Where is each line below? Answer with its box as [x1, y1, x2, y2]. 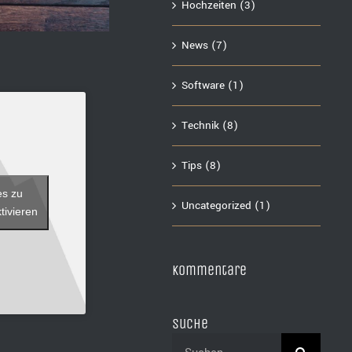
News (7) [181, 38, 228, 53]
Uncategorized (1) [181, 198, 271, 213]
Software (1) [181, 78, 244, 93]
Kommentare [172, 262, 247, 279]
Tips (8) [181, 158, 222, 173]
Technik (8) [181, 118, 239, 133]
